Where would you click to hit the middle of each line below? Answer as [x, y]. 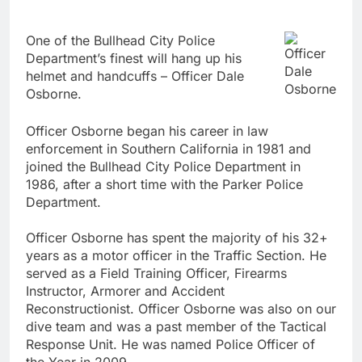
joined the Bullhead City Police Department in [163, 166]
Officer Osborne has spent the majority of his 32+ [177, 237]
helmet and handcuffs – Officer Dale [135, 76]
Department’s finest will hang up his [134, 58]
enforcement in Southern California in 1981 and [168, 148]
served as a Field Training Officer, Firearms [156, 273]
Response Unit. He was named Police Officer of [170, 344]
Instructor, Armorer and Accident [125, 290]
